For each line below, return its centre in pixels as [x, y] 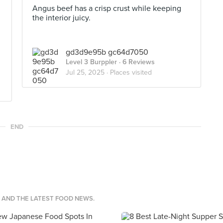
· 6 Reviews [136, 62]
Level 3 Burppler [91, 62]
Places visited [131, 72]
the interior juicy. [61, 18]
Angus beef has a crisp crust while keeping [107, 8]
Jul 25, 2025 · [88, 72]
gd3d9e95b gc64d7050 [107, 52]
